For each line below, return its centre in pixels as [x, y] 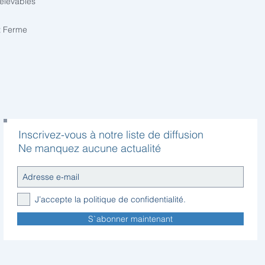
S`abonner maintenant [130, 219]
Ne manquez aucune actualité [90, 148]
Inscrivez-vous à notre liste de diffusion [111, 135]
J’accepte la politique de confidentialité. [110, 199]
